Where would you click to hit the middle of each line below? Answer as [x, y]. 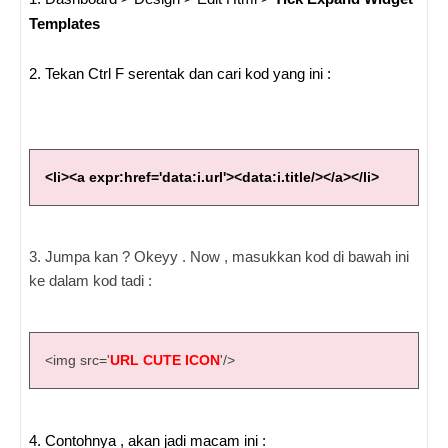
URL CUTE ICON [165, 360]
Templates [64, 24]
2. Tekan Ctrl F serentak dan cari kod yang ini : [180, 74]
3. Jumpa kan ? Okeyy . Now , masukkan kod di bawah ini [219, 257]
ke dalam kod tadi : [90, 281]
